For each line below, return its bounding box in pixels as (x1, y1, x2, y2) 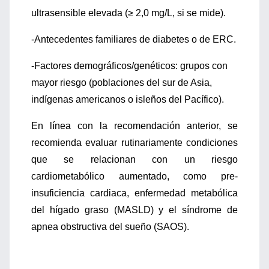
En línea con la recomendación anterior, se (31, 121, 238, 131)
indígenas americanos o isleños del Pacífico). (31, 94, 224, 104)
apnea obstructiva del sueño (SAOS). (31, 222, 189, 232)
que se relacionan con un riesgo (31, 154, 238, 165)
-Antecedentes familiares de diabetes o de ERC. (31, 34, 236, 44)
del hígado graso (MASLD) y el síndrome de (31, 205, 238, 215)
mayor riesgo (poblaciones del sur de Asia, (31, 77, 212, 88)
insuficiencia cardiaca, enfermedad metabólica (31, 188, 238, 198)
